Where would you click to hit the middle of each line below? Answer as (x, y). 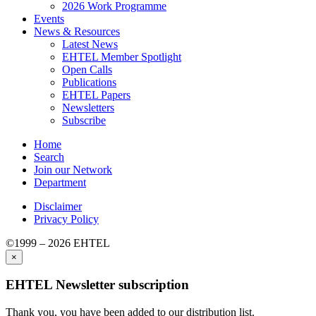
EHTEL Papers (96, 95)
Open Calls (87, 69)
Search (49, 157)
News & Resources (77, 31)
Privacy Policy (66, 219)
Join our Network (73, 169)
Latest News (90, 44)
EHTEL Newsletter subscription (97, 285)
